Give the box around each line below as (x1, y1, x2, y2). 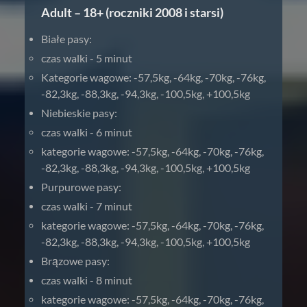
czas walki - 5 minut (41, 51, 132, 64)
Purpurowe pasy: (41, 180, 121, 193)
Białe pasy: (41, 32, 92, 45)
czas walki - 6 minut (41, 125, 132, 138)
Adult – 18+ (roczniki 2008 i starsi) (41, 5, 223, 20)
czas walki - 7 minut (41, 199, 132, 212)
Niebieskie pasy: (41, 106, 117, 119)
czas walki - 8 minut (41, 273, 132, 286)
